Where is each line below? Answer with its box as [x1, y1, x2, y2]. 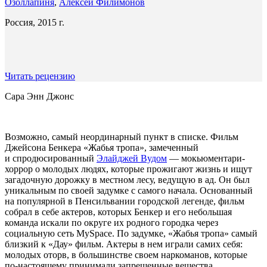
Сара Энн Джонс [5, 91, 74, 101]
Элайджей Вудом [97, 153, 167, 163]
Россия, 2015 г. [5, 17, 64, 27]
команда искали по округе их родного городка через [5, 217, 218, 228]
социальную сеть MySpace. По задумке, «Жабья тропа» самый [5, 228, 257, 238]
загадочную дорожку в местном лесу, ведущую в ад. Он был [5, 174, 250, 185]
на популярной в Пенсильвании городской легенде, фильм [5, 195, 244, 206]
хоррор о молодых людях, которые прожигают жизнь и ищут [5, 163, 252, 174]
